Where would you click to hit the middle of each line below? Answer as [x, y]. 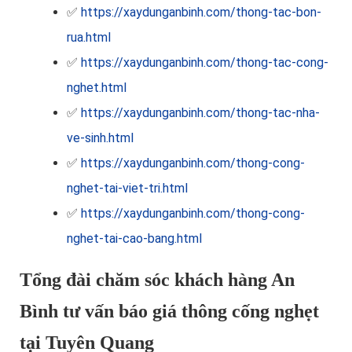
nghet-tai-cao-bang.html [134, 239]
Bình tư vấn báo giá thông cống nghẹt [169, 312]
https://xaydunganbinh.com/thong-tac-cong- [205, 63]
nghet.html [97, 88]
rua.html [89, 38]
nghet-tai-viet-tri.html [127, 189]
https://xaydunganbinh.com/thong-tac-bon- [201, 13]
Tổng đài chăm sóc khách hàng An [157, 280]
